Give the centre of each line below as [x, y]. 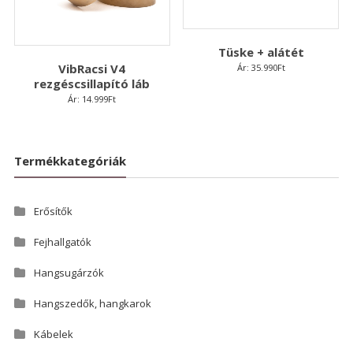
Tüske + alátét [261, 52]
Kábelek [53, 334]
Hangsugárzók [69, 272]
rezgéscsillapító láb [92, 84]
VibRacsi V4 [92, 69]
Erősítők [53, 211]
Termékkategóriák [70, 160]
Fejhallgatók [62, 242]
